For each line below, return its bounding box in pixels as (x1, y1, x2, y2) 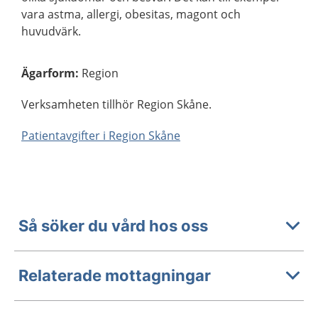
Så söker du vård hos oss (18, 216, 208, 236)
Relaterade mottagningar (18, 266, 211, 285)
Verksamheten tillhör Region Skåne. (21, 96, 212, 112)
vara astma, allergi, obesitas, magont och (21, 6, 241, 22)
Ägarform (21, 65, 75, 81)
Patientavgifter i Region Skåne (21, 127, 180, 143)
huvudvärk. (21, 23, 81, 39)
